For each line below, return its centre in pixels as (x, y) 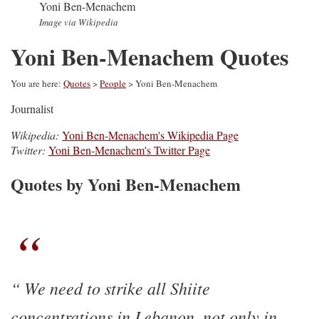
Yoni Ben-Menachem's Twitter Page (129, 150)
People (113, 83)
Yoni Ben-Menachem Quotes (150, 57)
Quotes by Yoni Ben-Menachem (126, 184)
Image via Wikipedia (79, 22)
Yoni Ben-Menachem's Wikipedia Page (150, 135)
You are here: (37, 83)
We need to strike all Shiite (115, 287)
